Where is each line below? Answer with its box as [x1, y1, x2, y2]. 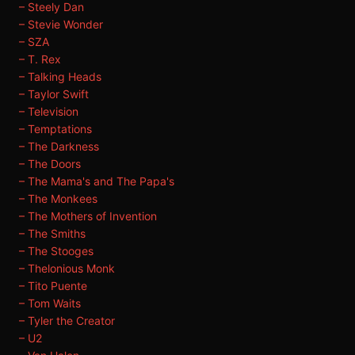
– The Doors [19, 157, 81, 170]
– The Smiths [19, 227, 86, 240]
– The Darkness [19, 139, 99, 153]
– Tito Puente [19, 279, 87, 292]
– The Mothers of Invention [19, 209, 157, 223]
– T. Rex [19, 52, 61, 66]
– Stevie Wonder [19, 17, 103, 31]
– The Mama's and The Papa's [19, 174, 174, 188]
